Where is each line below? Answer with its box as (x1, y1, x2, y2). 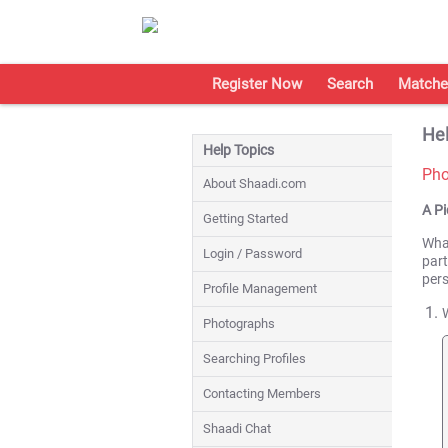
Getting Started (203, 211, 288, 226)
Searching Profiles (203, 351, 306, 366)
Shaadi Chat (203, 421, 271, 436)
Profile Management (203, 281, 317, 296)
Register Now (212, 75, 302, 93)
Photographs (203, 316, 275, 331)
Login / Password (203, 246, 302, 261)
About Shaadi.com (203, 176, 306, 191)
